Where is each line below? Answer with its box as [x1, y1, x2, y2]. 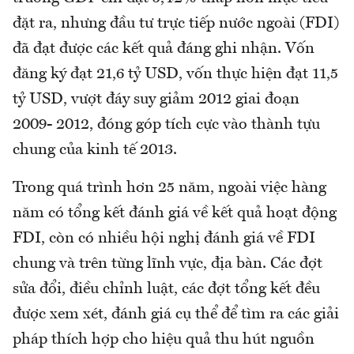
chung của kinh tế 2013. [13, 141, 177, 158]
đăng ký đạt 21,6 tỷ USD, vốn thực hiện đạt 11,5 [13, 66, 338, 82]
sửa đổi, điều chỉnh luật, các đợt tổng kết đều [13, 281, 320, 297]
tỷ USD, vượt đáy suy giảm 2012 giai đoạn [13, 91, 299, 107]
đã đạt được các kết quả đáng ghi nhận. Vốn [13, 40, 314, 57]
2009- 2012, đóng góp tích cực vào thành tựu [13, 116, 320, 133]
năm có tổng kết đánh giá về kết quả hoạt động [13, 205, 337, 221]
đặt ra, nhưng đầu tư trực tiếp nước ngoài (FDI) [13, 15, 339, 32]
